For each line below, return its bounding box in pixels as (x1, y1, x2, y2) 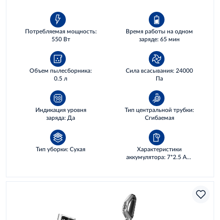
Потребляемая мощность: (25, 27, 97, 35)
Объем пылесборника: (29, 67, 92, 74)
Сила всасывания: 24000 (126, 67, 193, 74)
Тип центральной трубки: (125, 106, 194, 113)
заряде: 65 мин (139, 35, 180, 43)
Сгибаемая (144, 114, 174, 121)
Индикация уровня (35, 106, 86, 113)
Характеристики (137, 145, 182, 153)
